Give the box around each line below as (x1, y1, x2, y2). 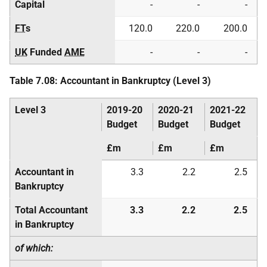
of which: (15, 243, 53, 254)
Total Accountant (15, 204, 88, 216)
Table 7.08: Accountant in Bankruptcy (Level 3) (10, 75, 211, 86)
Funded (27, 46, 64, 58)
